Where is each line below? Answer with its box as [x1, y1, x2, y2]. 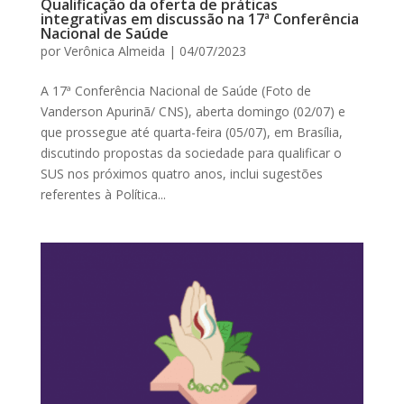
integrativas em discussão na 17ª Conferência [40, 9, 359, 30]
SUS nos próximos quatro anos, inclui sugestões [40, 165, 323, 183]
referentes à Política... [40, 186, 166, 204]
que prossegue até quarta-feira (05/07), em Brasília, [40, 124, 343, 142]
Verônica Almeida [63, 42, 165, 60]
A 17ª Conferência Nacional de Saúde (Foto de [40, 82, 311, 100]
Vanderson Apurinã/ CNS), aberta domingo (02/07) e [40, 103, 345, 121]
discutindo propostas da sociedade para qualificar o [40, 144, 342, 162]
